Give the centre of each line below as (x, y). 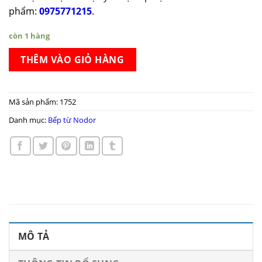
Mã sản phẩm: (34, 102)
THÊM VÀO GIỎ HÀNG (73, 59)
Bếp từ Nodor (72, 120)
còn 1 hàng (29, 35)
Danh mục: (28, 120)
